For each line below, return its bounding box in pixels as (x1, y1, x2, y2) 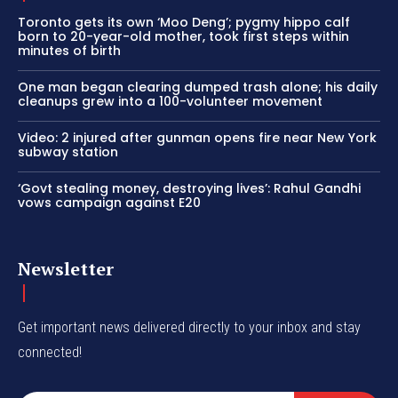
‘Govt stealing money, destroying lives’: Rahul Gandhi (18, 179, 361, 197)
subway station (18, 142, 118, 161)
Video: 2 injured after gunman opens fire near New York (18, 128, 377, 147)
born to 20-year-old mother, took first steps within (18, 27, 349, 45)
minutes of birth (18, 41, 121, 60)
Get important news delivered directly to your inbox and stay (18, 318, 361, 336)
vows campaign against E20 (18, 193, 201, 211)
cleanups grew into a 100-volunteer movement (18, 92, 322, 110)
